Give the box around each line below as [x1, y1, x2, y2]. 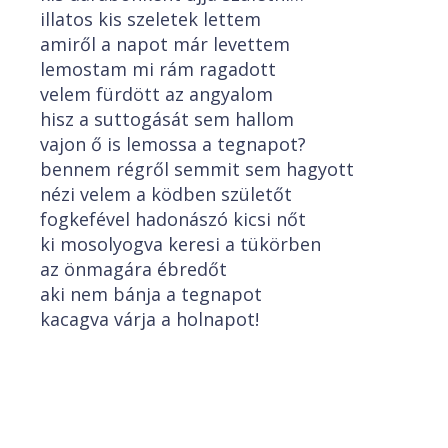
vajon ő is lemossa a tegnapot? [40, 132, 306, 156]
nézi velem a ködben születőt [40, 182, 292, 206]
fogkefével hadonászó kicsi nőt [40, 207, 306, 231]
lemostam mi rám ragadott [40, 57, 276, 81]
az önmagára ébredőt [40, 257, 227, 281]
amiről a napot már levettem [40, 32, 290, 56]
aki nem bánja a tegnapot [40, 282, 262, 306]
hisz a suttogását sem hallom [40, 107, 294, 131]
